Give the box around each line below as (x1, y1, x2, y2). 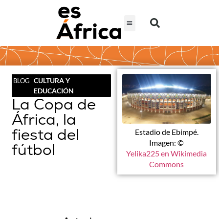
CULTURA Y (33, 76, 70, 85)
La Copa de (12, 94, 96, 114)
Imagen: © (149, 137, 184, 147)
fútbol (12, 140, 55, 160)
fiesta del (12, 125, 79, 145)
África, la (12, 109, 76, 130)
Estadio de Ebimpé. (134, 127, 198, 136)
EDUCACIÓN (33, 87, 74, 95)
